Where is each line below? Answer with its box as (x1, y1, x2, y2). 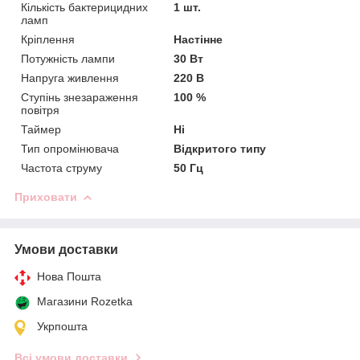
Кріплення (21, 32, 75, 46)
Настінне (174, 32, 223, 46)
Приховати (14, 190, 77, 203)
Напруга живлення (21, 71, 119, 84)
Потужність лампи (21, 51, 115, 65)
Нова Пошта (37, 269, 101, 283)
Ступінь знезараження (21, 90, 138, 104)
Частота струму (21, 161, 102, 174)
